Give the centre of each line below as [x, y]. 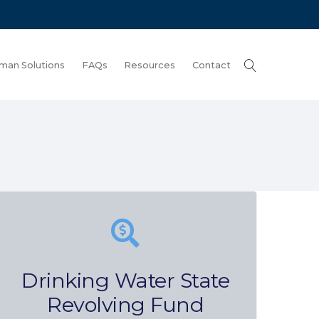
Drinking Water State [125, 280]
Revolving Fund [125, 304]
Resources [150, 65]
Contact [212, 65]
